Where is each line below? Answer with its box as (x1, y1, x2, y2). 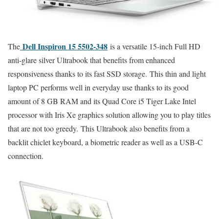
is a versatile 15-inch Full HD (108, 41, 200, 52)
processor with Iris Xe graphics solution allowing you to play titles (8, 109, 211, 120)
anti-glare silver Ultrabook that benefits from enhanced (8, 55, 175, 66)
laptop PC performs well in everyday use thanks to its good (8, 82, 189, 93)
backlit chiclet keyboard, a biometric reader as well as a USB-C (8, 137, 203, 148)
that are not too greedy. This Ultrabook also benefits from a (8, 123, 190, 134)
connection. (8, 151, 44, 161)
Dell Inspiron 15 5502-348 (22, 41, 108, 52)
